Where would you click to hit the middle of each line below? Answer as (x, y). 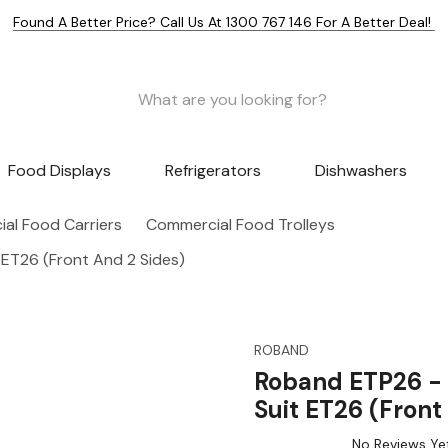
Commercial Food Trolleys (240, 225)
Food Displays (60, 171)
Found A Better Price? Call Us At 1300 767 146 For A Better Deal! (224, 22)
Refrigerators (212, 171)
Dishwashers (360, 171)
